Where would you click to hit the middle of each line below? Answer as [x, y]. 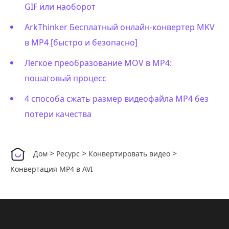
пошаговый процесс [65, 78]
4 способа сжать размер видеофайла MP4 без [117, 98]
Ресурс [68, 153]
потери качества [58, 114]
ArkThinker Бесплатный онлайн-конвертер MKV [120, 27]
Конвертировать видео [129, 153]
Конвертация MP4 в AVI [52, 169]
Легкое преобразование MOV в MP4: [98, 63]
